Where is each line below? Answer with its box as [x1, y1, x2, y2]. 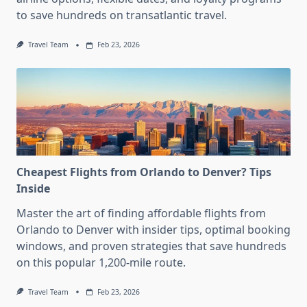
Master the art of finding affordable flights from [16, 205, 266, 221]
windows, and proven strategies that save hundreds [16, 238, 286, 254]
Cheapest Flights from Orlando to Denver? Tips [16, 164, 271, 180]
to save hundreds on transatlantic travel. [16, 8, 227, 23]
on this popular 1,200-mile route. [16, 254, 186, 270]
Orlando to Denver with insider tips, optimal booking [16, 221, 291, 237]
